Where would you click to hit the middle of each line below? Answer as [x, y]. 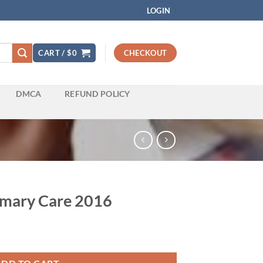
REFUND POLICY [97, 94]
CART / [53, 53]
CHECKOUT [145, 53]
